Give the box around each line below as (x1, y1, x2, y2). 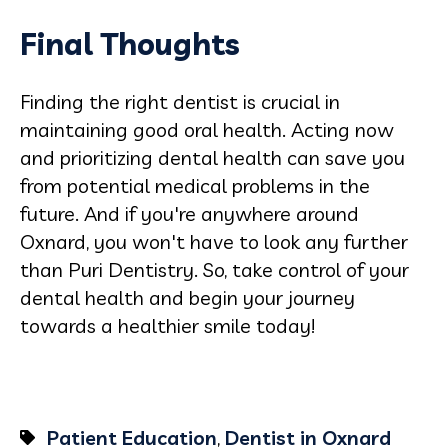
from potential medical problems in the (20, 172, 370, 198)
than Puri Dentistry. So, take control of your (20, 256, 409, 282)
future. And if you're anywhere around (20, 200, 359, 226)
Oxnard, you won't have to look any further (20, 228, 408, 254)
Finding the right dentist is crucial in (20, 88, 340, 114)
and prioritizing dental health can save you (20, 144, 405, 170)
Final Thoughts (20, 24, 240, 63)
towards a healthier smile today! (20, 312, 315, 338)
